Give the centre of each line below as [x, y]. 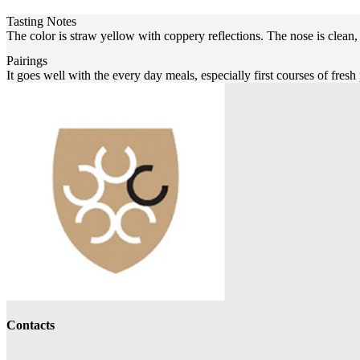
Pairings [27, 60]
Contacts [31, 325]
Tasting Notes [41, 21]
